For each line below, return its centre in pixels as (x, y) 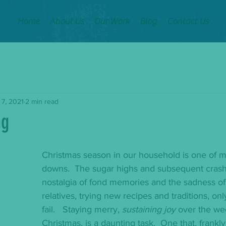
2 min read (42, 101)
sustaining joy (149, 209)
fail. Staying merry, (82, 209)
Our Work (112, 21)
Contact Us (188, 21)
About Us (67, 21)
